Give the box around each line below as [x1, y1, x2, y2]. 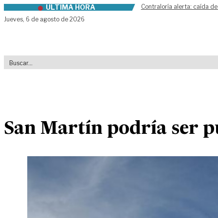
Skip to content [3, 4, 62, 14]
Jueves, [4, 16, 26, 23]
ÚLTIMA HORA [45, 3, 95, 11]
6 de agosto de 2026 [26, 16, 85, 23]
